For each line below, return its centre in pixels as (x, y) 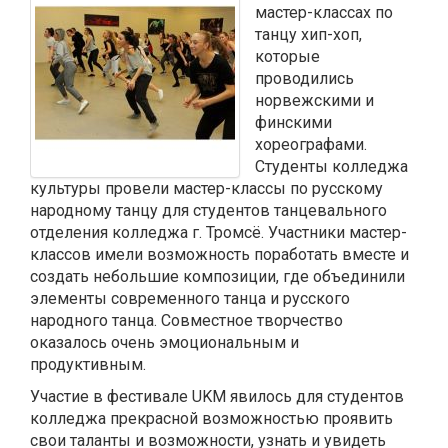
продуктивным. (88, 364)
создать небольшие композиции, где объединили (217, 276)
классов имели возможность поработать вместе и (219, 254)
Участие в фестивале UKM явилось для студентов (217, 396)
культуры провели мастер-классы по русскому (206, 188)
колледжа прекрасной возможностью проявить (211, 418)
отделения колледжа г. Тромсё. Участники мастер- (218, 232)
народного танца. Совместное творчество (186, 320)
